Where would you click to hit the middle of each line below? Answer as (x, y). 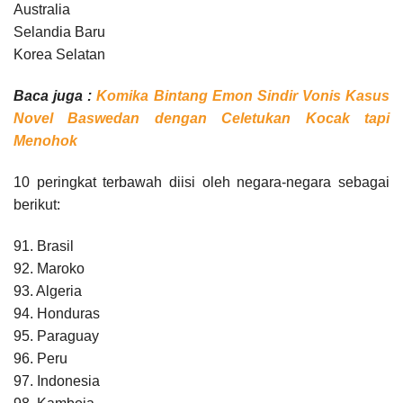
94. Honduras (57, 313)
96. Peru (40, 358)
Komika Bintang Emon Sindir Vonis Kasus (243, 95)
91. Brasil (44, 246)
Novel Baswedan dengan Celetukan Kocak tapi (201, 118)
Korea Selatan (59, 54)
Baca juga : (55, 95)
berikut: (37, 204)
